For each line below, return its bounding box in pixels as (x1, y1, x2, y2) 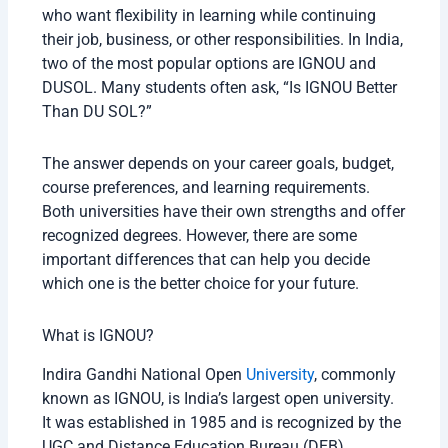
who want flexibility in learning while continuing (42, 6, 377, 26)
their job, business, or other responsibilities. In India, (42, 30, 404, 50)
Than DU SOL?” (42, 102, 153, 122)
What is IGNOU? (42, 326, 155, 346)
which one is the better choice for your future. (42, 274, 360, 294)
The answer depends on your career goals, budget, (42, 154, 395, 174)
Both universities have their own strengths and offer (42, 202, 406, 222)
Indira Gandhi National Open (42, 365, 247, 385)
